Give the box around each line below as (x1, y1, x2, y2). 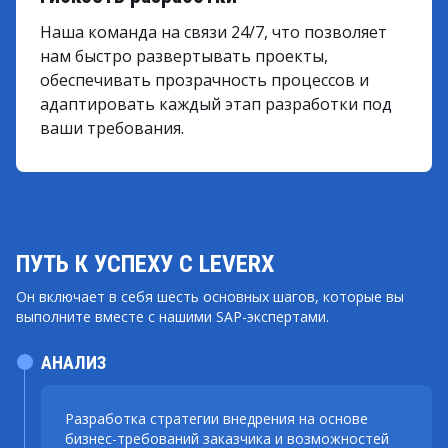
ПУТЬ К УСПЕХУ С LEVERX (16, 250, 280, 278)
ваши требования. (40, 117, 184, 139)
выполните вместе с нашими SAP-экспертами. (16, 307, 329, 326)
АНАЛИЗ (41, 352, 106, 373)
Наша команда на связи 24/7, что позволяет (40, 21, 387, 43)
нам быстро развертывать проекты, (40, 45, 328, 67)
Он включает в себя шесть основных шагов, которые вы (16, 287, 404, 306)
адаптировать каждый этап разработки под (40, 93, 392, 115)
